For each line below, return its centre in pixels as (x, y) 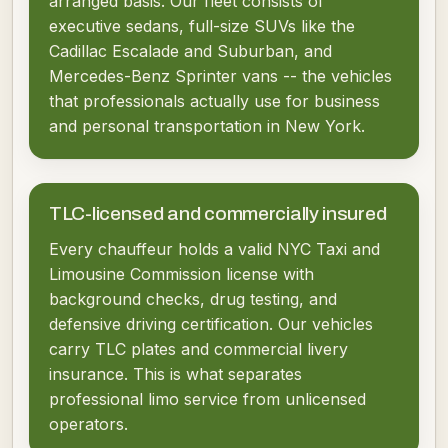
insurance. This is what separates (175, 374)
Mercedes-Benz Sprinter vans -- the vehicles (220, 76)
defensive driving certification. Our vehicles (211, 324)
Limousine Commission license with (181, 274)
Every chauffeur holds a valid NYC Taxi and (214, 249)
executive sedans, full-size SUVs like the (202, 26)
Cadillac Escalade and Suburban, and (190, 51)
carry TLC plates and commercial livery (198, 349)
